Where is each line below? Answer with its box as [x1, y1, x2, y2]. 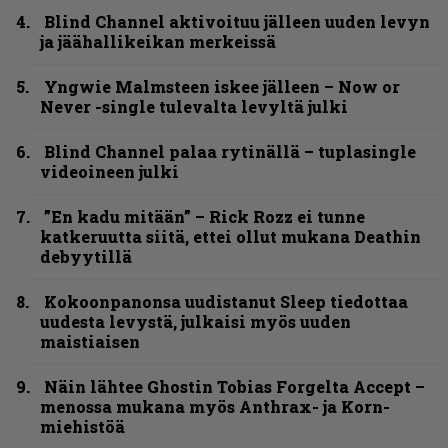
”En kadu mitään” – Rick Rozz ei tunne [44, 206, 365, 228]
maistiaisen [40, 331, 140, 353]
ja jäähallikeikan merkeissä [40, 31, 276, 53]
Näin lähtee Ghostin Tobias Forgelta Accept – [44, 376, 425, 398]
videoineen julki [40, 161, 179, 183]
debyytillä [40, 246, 132, 268]
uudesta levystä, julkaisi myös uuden [40, 311, 351, 333]
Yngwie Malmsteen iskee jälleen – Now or [44, 76, 400, 98]
